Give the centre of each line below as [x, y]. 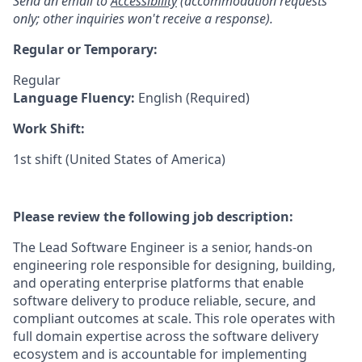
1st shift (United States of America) [119, 159]
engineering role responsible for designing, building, [174, 265]
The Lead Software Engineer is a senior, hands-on [163, 247]
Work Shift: [49, 128]
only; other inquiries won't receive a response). [143, 19]
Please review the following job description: [153, 217]
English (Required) [194, 98]
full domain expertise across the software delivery [166, 336]
